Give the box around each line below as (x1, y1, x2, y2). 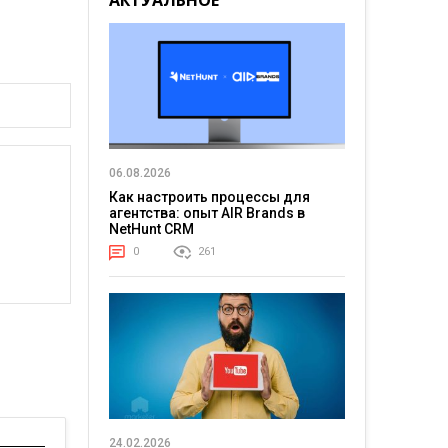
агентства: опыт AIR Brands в (108, 205, 305, 222)
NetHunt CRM (108, 221, 194, 238)
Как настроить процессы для (108, 189, 310, 206)
